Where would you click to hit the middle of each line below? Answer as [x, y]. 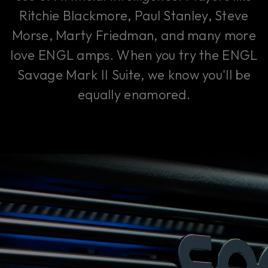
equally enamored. [134, 95]
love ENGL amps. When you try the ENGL [134, 55]
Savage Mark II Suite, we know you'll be [134, 75]
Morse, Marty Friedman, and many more [134, 36]
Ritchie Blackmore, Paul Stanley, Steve [134, 16]
